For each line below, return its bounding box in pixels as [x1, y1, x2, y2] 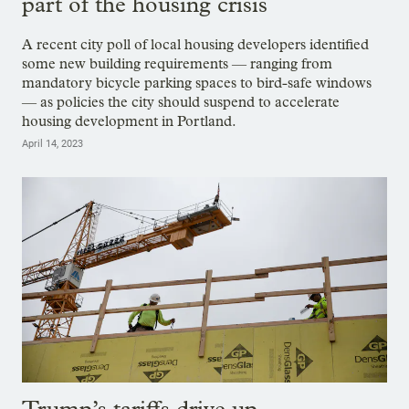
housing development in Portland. [22, 111, 236, 130]
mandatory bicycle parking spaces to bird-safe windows [22, 73, 372, 91]
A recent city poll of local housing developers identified [22, 35, 369, 53]
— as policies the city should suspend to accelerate [22, 92, 340, 110]
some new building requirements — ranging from [22, 54, 332, 72]
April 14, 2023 [22, 137, 83, 150]
